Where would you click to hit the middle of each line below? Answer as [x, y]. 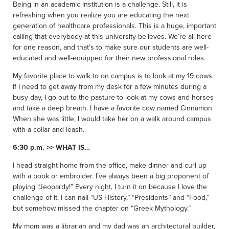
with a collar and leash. [49, 129]
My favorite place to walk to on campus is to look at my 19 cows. [113, 76]
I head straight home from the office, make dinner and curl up [110, 165]
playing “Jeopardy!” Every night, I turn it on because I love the [110, 187]
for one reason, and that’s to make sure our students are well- [111, 47]
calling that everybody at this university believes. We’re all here [112, 36]
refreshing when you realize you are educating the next [101, 15]
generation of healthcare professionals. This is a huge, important [114, 26]
